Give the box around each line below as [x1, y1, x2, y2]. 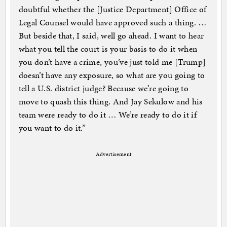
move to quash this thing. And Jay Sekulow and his [18, 95, 203, 108]
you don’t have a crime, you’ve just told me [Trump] [18, 56, 206, 68]
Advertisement [95, 150, 132, 159]
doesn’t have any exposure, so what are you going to [18, 69, 205, 82]
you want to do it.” [18, 122, 86, 134]
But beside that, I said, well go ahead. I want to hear [18, 29, 204, 42]
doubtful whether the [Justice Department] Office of [18, 3, 207, 16]
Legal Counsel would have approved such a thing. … [18, 16, 207, 29]
